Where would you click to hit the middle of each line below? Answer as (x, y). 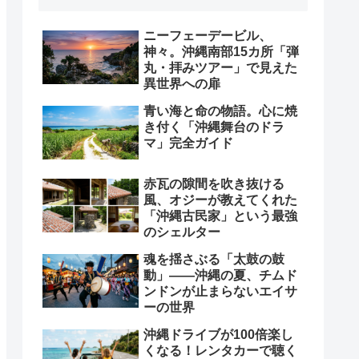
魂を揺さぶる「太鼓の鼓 (214, 259)
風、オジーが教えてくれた (220, 200)
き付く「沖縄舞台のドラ (214, 127)
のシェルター (182, 232)
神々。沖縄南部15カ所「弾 (221, 51)
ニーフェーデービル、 (208, 35)
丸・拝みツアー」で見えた (220, 67)
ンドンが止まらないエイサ (220, 291)
